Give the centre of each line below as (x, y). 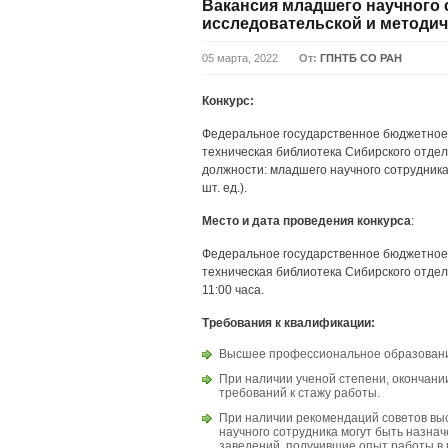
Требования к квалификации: (288, 323)
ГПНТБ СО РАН (361, 58)
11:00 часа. (233, 290)
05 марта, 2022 (240, 58)
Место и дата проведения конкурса (306, 221)
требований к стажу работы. (299, 393)
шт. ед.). (224, 188)
